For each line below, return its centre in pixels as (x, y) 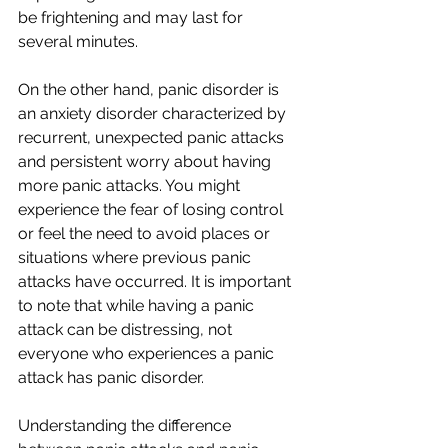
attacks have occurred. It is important (156, 281)
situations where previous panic (136, 257)
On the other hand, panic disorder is (150, 89)
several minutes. (78, 41)
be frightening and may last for (132, 17)
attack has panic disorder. (111, 377)
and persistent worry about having (146, 161)
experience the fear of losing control (152, 209)
